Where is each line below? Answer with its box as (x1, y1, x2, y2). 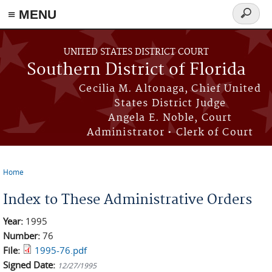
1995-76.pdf (35, 244, 87, 256)
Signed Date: (3, 259, 58, 271)
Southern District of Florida (26, 60, 246, 80)
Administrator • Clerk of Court (86, 126, 253, 138)
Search (233, 13, 269, 27)
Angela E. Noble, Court (107, 112, 233, 124)
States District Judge (114, 97, 226, 109)
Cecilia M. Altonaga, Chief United (79, 83, 261, 95)
